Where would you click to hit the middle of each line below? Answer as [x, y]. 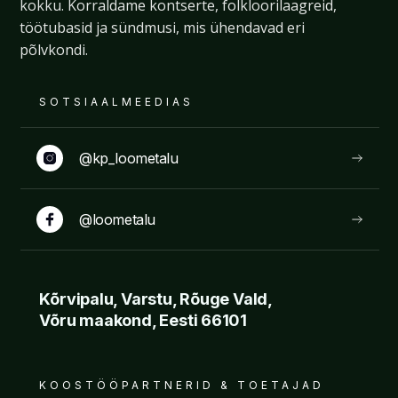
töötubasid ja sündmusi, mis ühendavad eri [163, 27]
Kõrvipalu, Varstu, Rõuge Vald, [156, 298]
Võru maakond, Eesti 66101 [143, 320]
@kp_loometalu [129, 158]
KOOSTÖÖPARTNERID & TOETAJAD [182, 385]
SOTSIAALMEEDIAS [117, 101]
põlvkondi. [54, 49]
